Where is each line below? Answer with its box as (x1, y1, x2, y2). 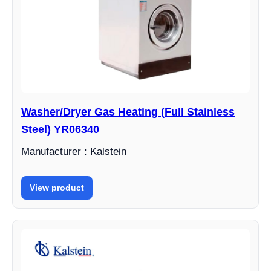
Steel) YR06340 (21, 123, 99, 135)
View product (30, 183, 84, 192)
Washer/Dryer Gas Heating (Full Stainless (21, 106, 235, 118)
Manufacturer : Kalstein (21, 146, 126, 157)
